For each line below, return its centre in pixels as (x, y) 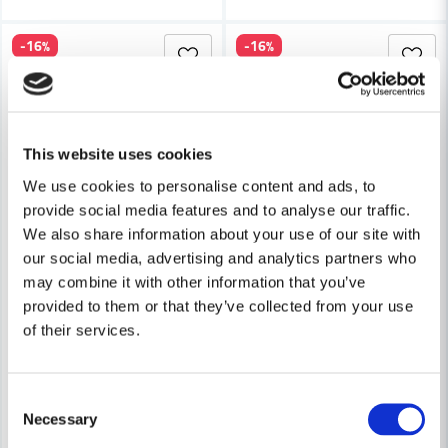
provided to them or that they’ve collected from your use (218, 305)
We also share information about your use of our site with (222, 233)
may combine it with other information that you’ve (194, 281)
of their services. (81, 329)
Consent (35, 398)
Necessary (60, 418)
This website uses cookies (118, 154)
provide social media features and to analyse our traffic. (217, 209)
